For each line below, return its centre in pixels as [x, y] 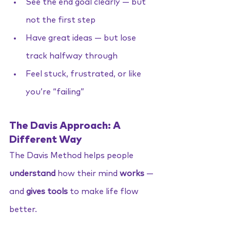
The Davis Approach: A [66, 126]
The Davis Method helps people [72, 156]
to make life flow [104, 191]
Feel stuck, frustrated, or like [84, 74]
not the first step [61, 20]
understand [32, 174]
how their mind [88, 174]
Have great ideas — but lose [82, 38]
